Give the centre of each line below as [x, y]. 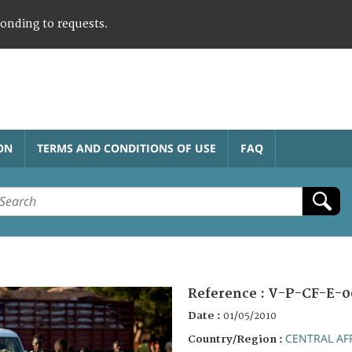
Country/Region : [236, 339]
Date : [205, 315]
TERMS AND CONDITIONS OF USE [126, 148]
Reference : [228, 293]
